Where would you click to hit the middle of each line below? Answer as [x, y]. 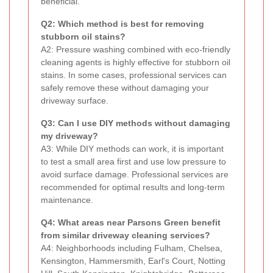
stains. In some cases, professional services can [134, 75]
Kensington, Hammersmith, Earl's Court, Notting [133, 261]
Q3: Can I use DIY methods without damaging [136, 123]
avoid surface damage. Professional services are [135, 175]
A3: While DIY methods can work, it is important [132, 149]
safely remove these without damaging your [125, 88]
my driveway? [69, 136]
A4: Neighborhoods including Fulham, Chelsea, [132, 248]
